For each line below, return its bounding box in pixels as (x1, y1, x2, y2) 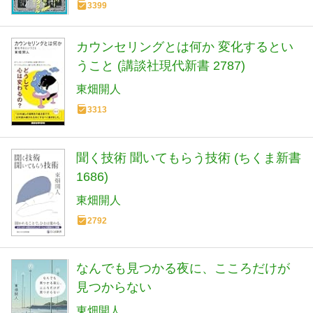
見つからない (76, 279, 152, 294)
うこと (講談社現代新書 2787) (76, 59, 245, 73)
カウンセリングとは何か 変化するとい (76, 40, 293, 54)
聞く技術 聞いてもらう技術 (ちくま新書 (76, 150, 301, 165)
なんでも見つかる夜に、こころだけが (76, 261, 290, 275)
